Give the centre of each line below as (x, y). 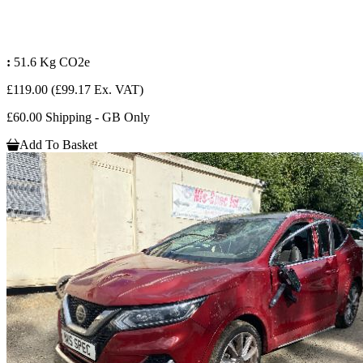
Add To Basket (58, 145)
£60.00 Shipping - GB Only (78, 117)
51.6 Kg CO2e (52, 62)
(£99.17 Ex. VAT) (97, 90)
